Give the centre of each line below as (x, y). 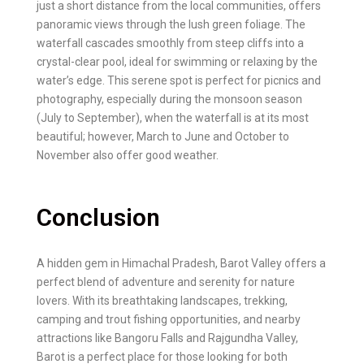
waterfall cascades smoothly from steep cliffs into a (170, 43)
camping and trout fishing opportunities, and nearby (169, 319)
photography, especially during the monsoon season (169, 99)
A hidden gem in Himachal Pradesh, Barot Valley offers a (181, 263)
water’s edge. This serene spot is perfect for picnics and (179, 80)
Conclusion (98, 217)
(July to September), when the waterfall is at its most (173, 117)
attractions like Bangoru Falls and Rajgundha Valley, (167, 338)
